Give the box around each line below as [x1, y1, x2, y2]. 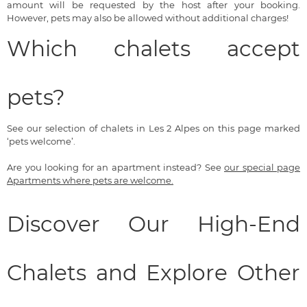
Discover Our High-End [7, 210, 300, 237]
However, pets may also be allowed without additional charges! [7, 12, 288, 23]
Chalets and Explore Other [7, 259, 300, 286]
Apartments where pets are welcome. [7, 174, 173, 186]
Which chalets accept [7, 35, 300, 62]
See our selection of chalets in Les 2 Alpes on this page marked [7, 122, 300, 134]
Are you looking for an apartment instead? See [7, 161, 224, 173]
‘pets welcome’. [7, 135, 75, 147]
